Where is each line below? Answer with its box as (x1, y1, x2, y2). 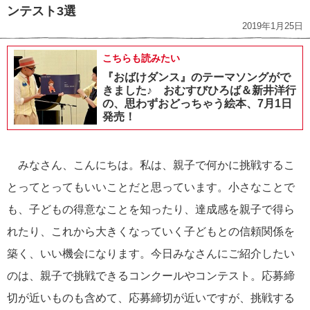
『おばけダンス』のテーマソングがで (102, 71, 291, 84)
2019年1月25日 (242, 21, 303, 32)
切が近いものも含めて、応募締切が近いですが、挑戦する (7, 292, 295, 304)
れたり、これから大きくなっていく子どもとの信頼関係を (7, 226, 295, 238)
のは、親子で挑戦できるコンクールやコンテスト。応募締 (7, 270, 295, 282)
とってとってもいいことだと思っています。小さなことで (7, 181, 295, 194)
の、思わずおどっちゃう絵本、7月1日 (102, 98, 292, 110)
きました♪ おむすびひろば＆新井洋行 (102, 84, 296, 97)
